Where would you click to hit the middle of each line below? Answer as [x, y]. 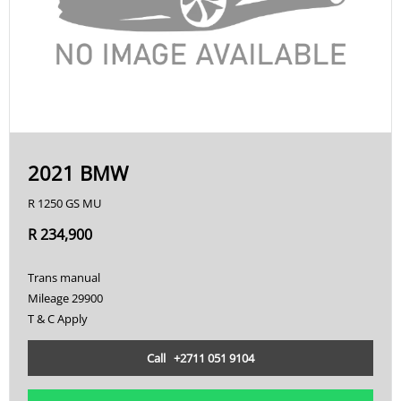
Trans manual [64, 277]
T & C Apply [58, 319]
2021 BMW [78, 173]
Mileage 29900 [65, 298]
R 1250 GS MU [64, 203]
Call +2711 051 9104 [200, 358]
